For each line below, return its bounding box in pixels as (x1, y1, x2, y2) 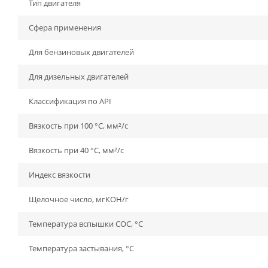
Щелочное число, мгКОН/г (29, 194, 129, 205)
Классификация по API (29, 96, 111, 106)
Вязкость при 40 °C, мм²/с (29, 145, 124, 156)
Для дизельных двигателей (29, 71, 129, 82)
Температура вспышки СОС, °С (29, 218, 143, 229)
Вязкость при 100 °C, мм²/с (29, 120, 128, 131)
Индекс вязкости (29, 169, 90, 180)
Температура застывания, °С (29, 243, 134, 254)
